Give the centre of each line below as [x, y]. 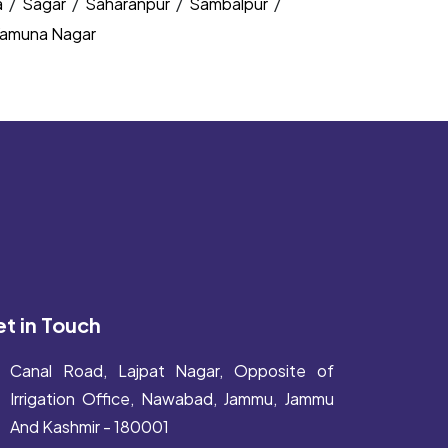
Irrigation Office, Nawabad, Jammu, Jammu [172, 398]
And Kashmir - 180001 [89, 426]
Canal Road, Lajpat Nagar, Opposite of [172, 370]
